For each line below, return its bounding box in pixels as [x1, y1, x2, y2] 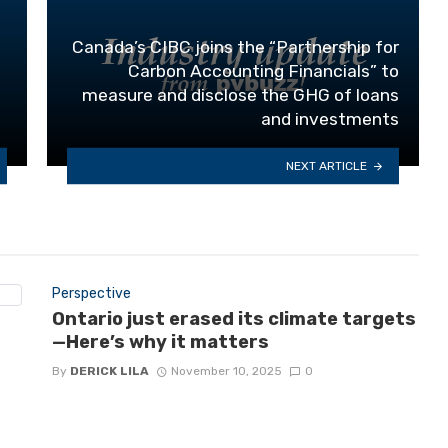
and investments [261, 109, 399, 130]
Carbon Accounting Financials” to [128, 61, 399, 82]
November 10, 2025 [171, 363, 283, 378]
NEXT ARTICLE [286, 158, 368, 173]
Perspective [51, 284, 131, 302]
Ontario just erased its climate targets [51, 308, 416, 331]
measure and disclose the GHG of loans [82, 85, 399, 106]
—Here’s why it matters [51, 331, 269, 354]
